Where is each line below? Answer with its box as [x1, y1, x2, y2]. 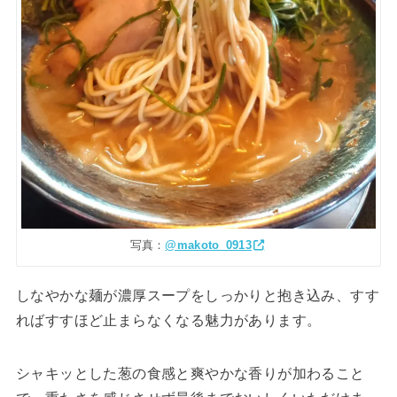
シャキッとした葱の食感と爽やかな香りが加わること [15, 366, 365, 382]
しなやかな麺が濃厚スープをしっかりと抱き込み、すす [15, 288, 379, 304]
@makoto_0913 [165, 237, 253, 252]
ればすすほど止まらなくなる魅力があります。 [15, 313, 322, 329]
